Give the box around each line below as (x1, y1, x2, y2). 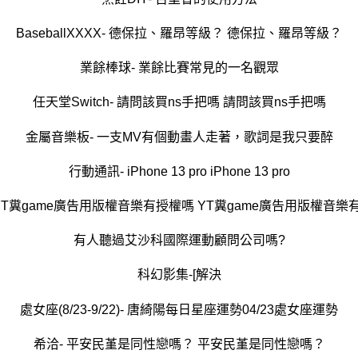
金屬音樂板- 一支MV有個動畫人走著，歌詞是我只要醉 (25, 129, 333, 144)
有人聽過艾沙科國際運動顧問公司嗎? (73, 233, 285, 248)
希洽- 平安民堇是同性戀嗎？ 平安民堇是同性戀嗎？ (33, 336, 325, 351)
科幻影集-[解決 (137, 268, 221, 282)
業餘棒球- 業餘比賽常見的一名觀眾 (79, 61, 279, 75)
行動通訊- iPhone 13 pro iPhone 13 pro (68, 164, 290, 178)
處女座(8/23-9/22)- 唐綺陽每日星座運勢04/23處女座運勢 (20, 302, 338, 316)
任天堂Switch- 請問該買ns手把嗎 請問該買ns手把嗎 (32, 95, 326, 109)
